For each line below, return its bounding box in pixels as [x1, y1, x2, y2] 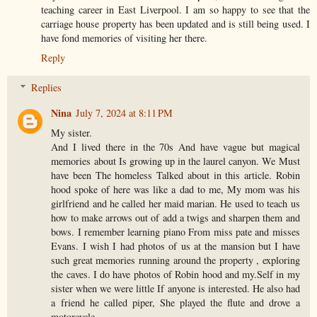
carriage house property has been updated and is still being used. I [41, 17, 310, 31]
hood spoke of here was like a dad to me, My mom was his [51, 183, 300, 197]
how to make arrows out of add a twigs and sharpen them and [51, 211, 300, 225]
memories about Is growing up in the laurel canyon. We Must [51, 154, 300, 168]
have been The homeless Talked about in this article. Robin [51, 168, 300, 183]
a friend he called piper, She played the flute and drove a [51, 296, 300, 310]
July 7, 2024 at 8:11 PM [76, 106, 173, 120]
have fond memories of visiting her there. [41, 31, 207, 45]
